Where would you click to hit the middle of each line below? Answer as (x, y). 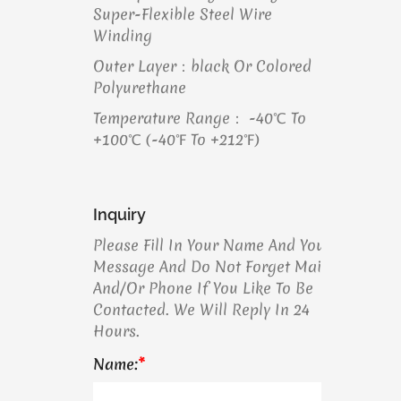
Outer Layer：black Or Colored (202, 66)
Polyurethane (140, 87)
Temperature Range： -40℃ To (200, 118)
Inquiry (119, 214)
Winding (123, 35)
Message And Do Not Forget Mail (209, 266)
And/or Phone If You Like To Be (203, 288)
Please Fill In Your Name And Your (212, 245)
